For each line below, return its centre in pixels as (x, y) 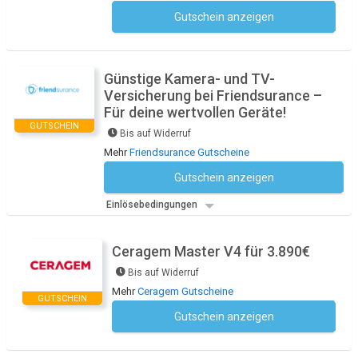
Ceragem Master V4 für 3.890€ (211, 252)
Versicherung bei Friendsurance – (213, 96)
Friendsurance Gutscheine (189, 153)
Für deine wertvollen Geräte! (195, 113)
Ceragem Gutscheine (185, 292)
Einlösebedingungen (153, 205)
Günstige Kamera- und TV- (189, 79)
